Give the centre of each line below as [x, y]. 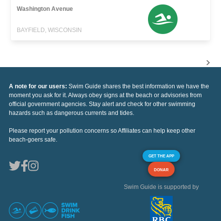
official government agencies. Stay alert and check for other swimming [102, 104]
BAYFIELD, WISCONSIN [50, 30]
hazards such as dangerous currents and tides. [72, 113]
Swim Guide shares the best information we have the [139, 87]
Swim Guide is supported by [161, 187]
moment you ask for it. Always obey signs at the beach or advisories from [105, 95]
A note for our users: [39, 87]
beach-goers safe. [33, 140]
